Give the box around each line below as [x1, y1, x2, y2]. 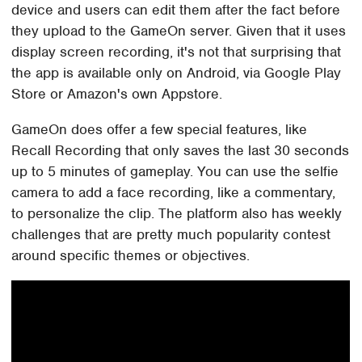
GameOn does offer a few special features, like [11, 120, 308, 138]
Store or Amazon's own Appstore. [11, 84, 223, 103]
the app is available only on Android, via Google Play [11, 63, 342, 82]
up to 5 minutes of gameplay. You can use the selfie [11, 162, 339, 180]
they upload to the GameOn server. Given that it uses [11, 21, 347, 40]
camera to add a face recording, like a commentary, [11, 183, 336, 201]
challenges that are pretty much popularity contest [11, 225, 331, 243]
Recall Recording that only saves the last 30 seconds [11, 141, 350, 159]
